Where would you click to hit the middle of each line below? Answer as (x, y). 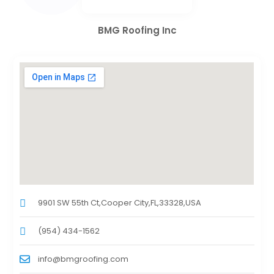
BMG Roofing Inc (137, 30)
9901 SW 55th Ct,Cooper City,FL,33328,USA (120, 202)
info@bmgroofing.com (83, 259)
